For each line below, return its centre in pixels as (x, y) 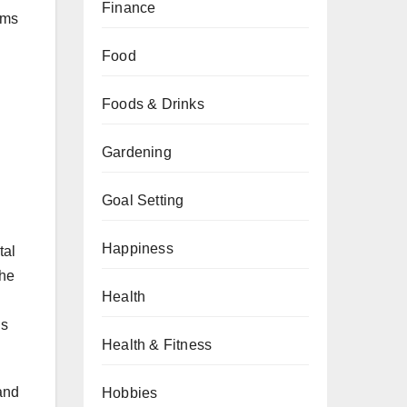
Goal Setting (143, 200)
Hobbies (130, 393)
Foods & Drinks (153, 104)
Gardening (137, 152)
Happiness (138, 248)
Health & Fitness (157, 345)
